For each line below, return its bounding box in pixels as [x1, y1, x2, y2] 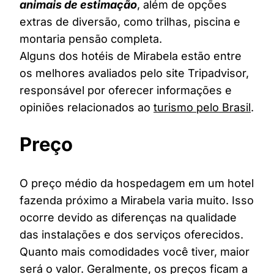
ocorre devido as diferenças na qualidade [20, 211, 237, 224]
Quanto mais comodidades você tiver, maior [20, 245, 250, 259]
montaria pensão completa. [20, 32, 162, 46]
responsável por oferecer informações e [20, 84, 232, 97]
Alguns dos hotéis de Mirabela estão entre [20, 50, 242, 63]
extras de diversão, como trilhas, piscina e [20, 15, 240, 29]
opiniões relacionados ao [20, 101, 154, 114]
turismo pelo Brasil [154, 101, 251, 114]
